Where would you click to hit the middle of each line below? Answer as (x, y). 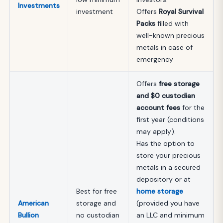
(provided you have (168, 203)
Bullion (28, 215)
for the (192, 107)
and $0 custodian (166, 95)
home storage (160, 191)
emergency (155, 59)
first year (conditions (170, 119)
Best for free (97, 191)
